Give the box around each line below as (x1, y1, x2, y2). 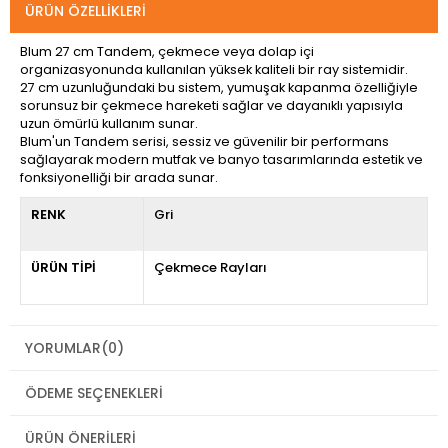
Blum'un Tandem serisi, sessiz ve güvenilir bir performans (20, 133, 389, 150)
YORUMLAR (25, 338, 101, 358)
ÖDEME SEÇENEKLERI (25, 383, 163, 403)
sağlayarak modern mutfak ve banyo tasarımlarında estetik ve (20, 151, 423, 168)
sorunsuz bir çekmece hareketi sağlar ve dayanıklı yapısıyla (20, 97, 403, 114)
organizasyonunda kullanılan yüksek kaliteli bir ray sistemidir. (20, 61, 408, 78)
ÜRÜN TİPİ (31, 258, 96, 277)
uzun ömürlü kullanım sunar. (20, 115, 198, 132)
